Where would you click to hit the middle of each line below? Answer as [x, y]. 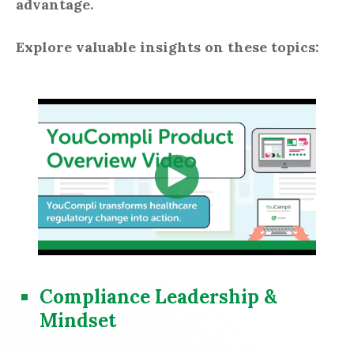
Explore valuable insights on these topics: [169, 47]
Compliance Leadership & [158, 296]
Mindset [78, 320]
